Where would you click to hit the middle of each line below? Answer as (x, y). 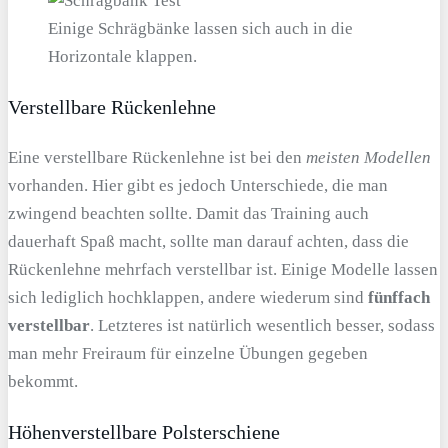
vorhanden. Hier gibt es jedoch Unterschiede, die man (198, 185)
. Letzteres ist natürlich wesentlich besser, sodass (262, 325)
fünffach (399, 297)
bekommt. (43, 381)
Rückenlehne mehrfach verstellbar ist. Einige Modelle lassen (223, 269)
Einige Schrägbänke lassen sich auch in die (200, 29)
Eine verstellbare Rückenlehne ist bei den (157, 157)
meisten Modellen (368, 157)
